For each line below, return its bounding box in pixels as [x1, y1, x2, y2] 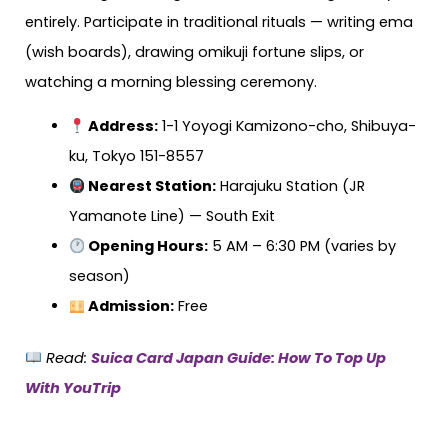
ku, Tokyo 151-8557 [68, 146, 204, 167]
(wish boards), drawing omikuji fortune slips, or [25, 41, 364, 62]
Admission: [85, 296, 175, 317]
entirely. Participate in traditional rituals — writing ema [25, 11, 413, 32]
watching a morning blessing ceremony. [25, 71, 317, 92]
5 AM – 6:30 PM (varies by [208, 236, 397, 257]
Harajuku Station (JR [216, 176, 366, 197]
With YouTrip [25, 377, 121, 398]
